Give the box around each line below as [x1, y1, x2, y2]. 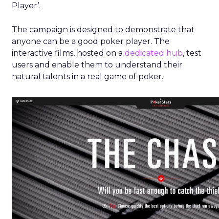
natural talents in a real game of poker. [12, 72, 163, 81]
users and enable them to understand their [12, 60, 182, 69]
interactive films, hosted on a [12, 48, 125, 58]
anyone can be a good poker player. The [12, 37, 170, 46]
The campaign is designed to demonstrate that [12, 25, 195, 34]
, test [183, 48, 201, 58]
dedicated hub [125, 48, 183, 58]
